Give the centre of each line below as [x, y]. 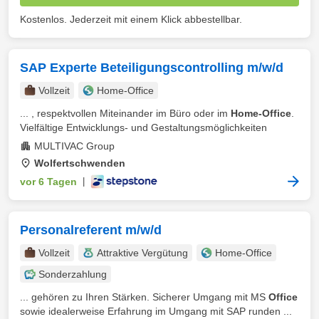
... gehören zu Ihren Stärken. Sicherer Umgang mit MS [144, 297]
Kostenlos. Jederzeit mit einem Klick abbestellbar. [131, 19]
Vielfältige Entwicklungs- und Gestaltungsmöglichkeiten [143, 127]
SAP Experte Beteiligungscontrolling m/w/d [152, 68]
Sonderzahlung [73, 274]
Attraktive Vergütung [142, 253]
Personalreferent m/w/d [91, 230]
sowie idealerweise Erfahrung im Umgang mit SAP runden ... [156, 311]
